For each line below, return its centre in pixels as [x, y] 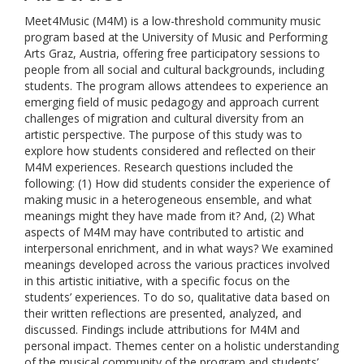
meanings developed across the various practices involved [177, 264]
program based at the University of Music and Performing [176, 37]
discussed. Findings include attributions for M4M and [162, 329]
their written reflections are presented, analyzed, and [163, 313]
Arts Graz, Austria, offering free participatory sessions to [172, 53]
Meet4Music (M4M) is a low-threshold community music [173, 21]
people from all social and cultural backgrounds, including [174, 69]
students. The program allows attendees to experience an [176, 86]
